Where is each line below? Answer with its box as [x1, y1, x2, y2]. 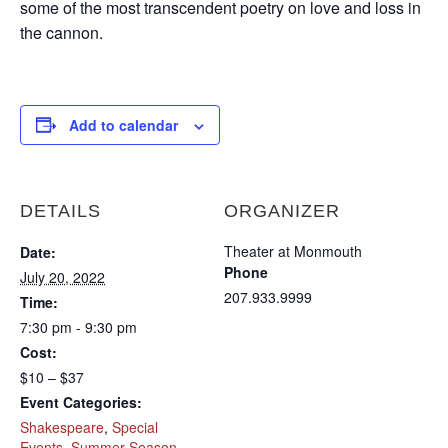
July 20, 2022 [20, 266, 105, 287]
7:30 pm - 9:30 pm [20, 316, 137, 337]
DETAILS [20, 200, 101, 221]
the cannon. [20, 20, 103, 44]
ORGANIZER [224, 200, 340, 221]
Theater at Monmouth [224, 240, 362, 261]
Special [112, 416, 158, 437]
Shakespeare [20, 416, 104, 437]
